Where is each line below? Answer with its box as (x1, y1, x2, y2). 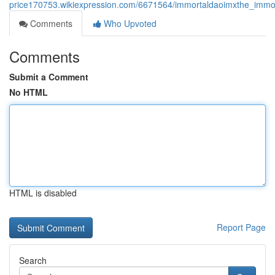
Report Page (217, 221, 266, 233)
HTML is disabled (9, 187, 77, 199)
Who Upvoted (101, 17, 157, 29)
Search (19, 254, 47, 266)
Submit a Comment (9, 71, 88, 83)
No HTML (9, 86, 48, 98)
